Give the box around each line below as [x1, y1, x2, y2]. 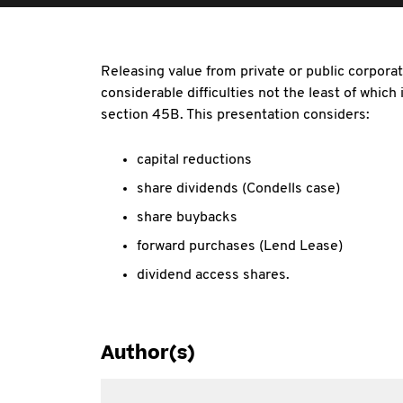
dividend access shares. [137, 268, 290, 282]
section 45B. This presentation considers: [101, 108, 370, 122]
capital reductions [137, 153, 252, 167]
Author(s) [101, 340, 195, 366]
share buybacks [137, 210, 237, 225]
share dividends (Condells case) [137, 182, 340, 196]
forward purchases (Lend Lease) [137, 239, 343, 254]
